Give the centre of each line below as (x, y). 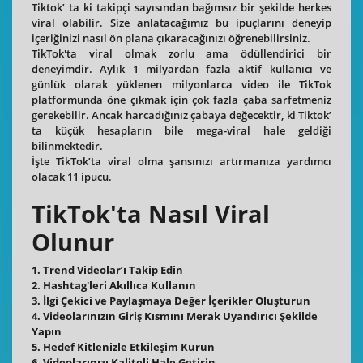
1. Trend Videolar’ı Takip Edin (107, 269)
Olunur (73, 243)
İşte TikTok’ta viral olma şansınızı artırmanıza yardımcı (181, 162)
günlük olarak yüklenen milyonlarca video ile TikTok (181, 85)
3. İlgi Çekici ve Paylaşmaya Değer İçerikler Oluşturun (171, 300)
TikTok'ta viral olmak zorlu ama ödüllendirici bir (181, 54)
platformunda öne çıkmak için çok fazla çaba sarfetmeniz (181, 100)
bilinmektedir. (67, 146)
